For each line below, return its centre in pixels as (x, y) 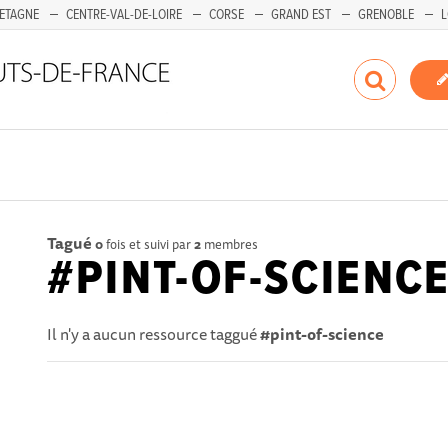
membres (230, 244)
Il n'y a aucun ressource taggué (154, 334)
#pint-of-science (322, 334)
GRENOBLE (386, 15)
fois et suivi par (149, 244)
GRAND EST (301, 15)
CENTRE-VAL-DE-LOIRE (124, 15)
